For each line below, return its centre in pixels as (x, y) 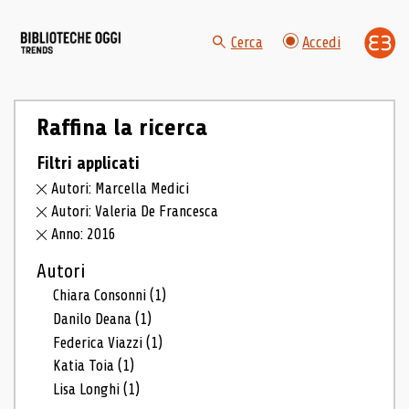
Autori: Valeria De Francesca (135, 212)
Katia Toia (86, 366)
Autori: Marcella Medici (121, 189)
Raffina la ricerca (121, 127)
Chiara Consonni (102, 295)
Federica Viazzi (100, 342)
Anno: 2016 (84, 234)
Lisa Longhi (89, 389)
